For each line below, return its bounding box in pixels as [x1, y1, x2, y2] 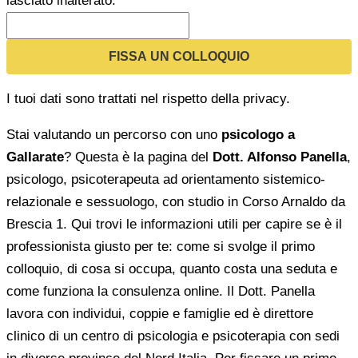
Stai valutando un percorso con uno [6, 126, 221, 142]
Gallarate [6, 149, 64, 165]
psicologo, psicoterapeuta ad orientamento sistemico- [6, 171, 325, 187]
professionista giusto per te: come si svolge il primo [6, 238, 315, 254]
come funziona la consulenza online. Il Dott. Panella [6, 283, 315, 299]
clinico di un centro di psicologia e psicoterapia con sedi [6, 328, 340, 344]
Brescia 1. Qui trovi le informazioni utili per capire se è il [6, 216, 342, 232]
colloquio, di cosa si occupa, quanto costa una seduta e [6, 261, 337, 276]
